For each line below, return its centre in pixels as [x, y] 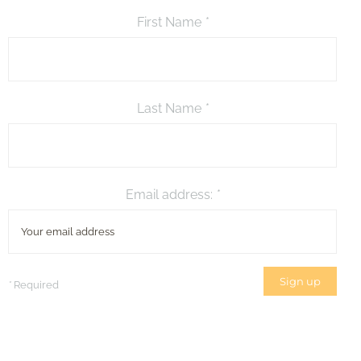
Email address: [170, 195]
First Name [170, 22]
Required [35, 285]
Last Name [170, 108]
